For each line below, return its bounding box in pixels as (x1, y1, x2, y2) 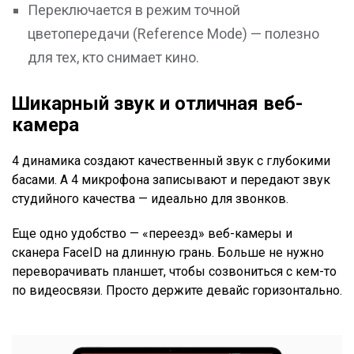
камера (12, 114, 79, 137)
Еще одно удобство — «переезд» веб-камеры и (12, 226, 292, 242)
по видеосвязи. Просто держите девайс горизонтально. (12, 283, 342, 299)
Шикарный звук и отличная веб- (12, 92, 303, 115)
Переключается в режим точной (28, 2, 240, 19)
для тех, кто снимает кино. (28, 49, 202, 66)
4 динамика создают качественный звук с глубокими (12, 153, 330, 169)
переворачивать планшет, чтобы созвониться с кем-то (12, 264, 337, 280)
